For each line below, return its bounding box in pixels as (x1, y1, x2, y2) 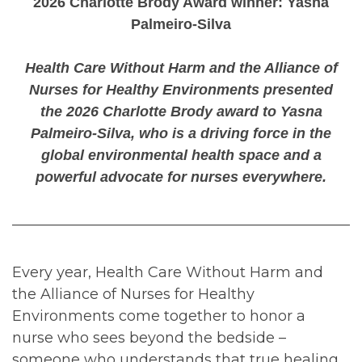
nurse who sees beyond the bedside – (12, 328, 286, 347)
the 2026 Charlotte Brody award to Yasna (40, 103, 322, 120)
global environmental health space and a (40, 146, 322, 163)
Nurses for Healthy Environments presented (29, 81, 333, 98)
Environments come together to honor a (12, 306, 305, 325)
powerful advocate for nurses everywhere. (36, 168, 326, 185)
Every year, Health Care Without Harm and (12, 263, 323, 281)
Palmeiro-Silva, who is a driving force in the (31, 124, 331, 141)
